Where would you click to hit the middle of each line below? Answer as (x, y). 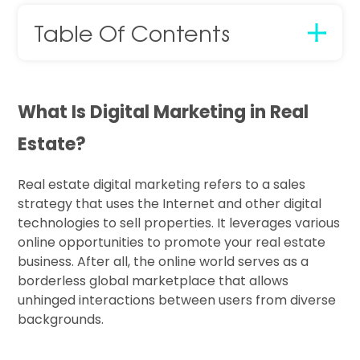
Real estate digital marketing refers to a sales (162, 185)
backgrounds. (61, 320)
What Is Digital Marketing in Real (164, 112)
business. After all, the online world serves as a (164, 262)
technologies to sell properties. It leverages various (179, 223)
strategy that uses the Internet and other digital (170, 204)
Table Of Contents (132, 33)
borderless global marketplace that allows (153, 281)
